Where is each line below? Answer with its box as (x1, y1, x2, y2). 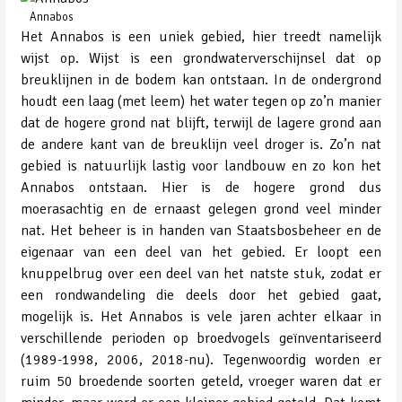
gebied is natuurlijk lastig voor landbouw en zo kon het (21, 156, 381, 175)
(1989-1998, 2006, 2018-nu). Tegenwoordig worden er (21, 350, 381, 369)
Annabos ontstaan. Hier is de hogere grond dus (21, 178, 381, 197)
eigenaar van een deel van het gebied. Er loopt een (21, 242, 381, 261)
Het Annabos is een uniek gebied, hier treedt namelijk (21, 27, 381, 46)
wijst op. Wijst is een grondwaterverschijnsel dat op (21, 48, 381, 67)
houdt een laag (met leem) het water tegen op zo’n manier (21, 92, 381, 110)
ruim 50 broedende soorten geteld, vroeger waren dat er (21, 371, 381, 390)
